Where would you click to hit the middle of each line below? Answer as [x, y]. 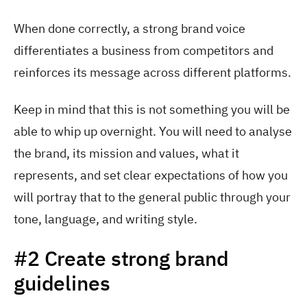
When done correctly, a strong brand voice [130, 28]
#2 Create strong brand [122, 258]
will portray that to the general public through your [152, 197]
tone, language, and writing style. [106, 219]
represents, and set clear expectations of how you [151, 175]
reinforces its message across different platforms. [152, 72]
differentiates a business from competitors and [144, 50]
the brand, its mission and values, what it [126, 153]
